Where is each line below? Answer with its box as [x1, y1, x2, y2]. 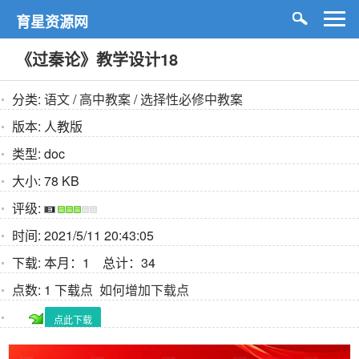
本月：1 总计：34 [41, 253, 155, 272]
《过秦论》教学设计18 [16, 47, 178, 71]
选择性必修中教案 [140, 90, 243, 108]
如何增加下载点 [99, 280, 189, 299]
